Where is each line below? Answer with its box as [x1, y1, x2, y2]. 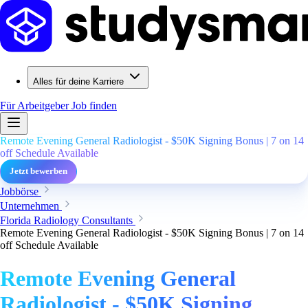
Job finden [71, 100, 117, 111]
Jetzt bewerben [10, 166, 67, 176]
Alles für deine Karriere [33, 76, 124, 87]
